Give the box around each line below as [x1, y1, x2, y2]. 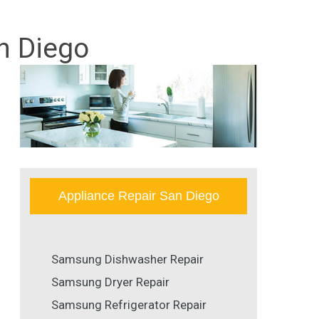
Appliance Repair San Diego [58, 189, 219, 204]
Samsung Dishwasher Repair [51, 252, 204, 267]
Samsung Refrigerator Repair [51, 298, 206, 313]
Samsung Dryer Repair [51, 275, 169, 290]
